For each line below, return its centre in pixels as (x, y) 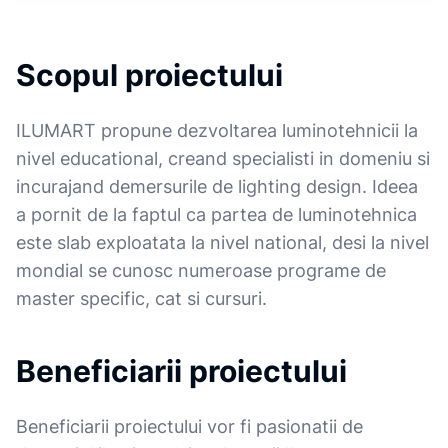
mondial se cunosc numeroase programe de (201, 270)
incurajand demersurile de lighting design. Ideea (217, 186)
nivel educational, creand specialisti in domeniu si (223, 158)
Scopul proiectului (149, 75)
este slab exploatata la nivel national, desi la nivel (222, 242)
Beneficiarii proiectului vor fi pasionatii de (189, 426)
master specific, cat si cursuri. (141, 298)
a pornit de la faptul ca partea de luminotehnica (216, 214)
